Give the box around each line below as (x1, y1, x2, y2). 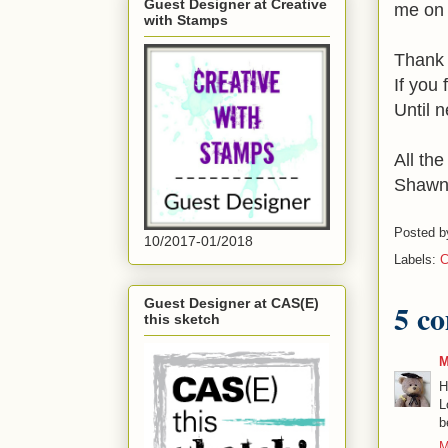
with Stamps (144, 12, 228, 29)
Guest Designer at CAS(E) (144, 294, 319, 311)
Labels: (394, 252, 440, 268)
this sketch (144, 310, 220, 327)
